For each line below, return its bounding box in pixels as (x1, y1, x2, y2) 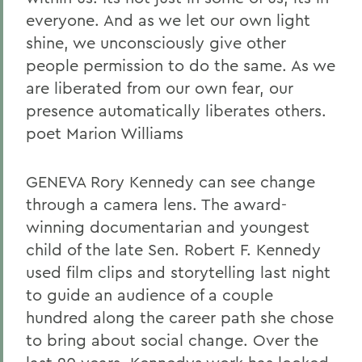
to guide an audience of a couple (26, 284, 273, 305)
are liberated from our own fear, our (26, 78, 293, 98)
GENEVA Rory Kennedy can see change (26, 171, 315, 192)
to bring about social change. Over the (26, 330, 318, 350)
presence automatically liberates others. (26, 100, 326, 120)
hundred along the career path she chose (26, 307, 334, 327)
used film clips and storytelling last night (26, 262, 330, 282)
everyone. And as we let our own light (26, 10, 310, 30)
